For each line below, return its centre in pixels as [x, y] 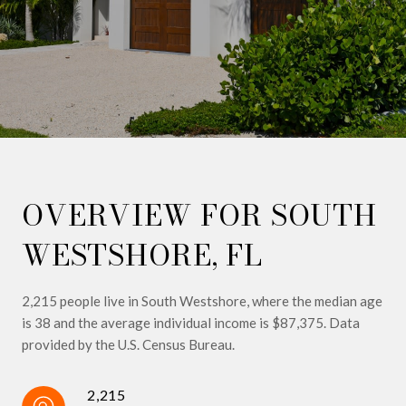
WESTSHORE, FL [142, 255]
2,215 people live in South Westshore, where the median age [202, 301]
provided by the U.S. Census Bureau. [128, 344]
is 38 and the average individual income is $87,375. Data [191, 323]
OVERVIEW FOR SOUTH [199, 215]
